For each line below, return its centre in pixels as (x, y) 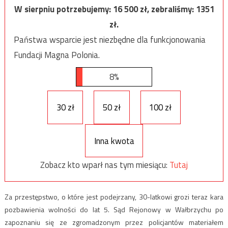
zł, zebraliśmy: (168, 9)
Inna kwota (114, 141)
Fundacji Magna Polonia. (56, 55)
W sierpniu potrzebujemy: (63, 9)
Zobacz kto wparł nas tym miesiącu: (105, 165)
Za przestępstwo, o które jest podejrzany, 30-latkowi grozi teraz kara (114, 196)
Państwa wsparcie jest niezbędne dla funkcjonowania (109, 40)
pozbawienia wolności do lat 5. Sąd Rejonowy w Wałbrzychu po (114, 209)
